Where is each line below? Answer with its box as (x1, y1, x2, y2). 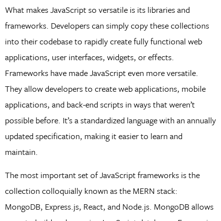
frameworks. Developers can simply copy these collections (4, 19, 209, 32)
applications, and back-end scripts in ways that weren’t (4, 98, 195, 111)
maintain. (4, 146, 38, 158)
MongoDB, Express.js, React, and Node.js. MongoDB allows (4, 200, 214, 213)
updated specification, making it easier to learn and (4, 130, 183, 143)
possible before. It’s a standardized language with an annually (4, 114, 216, 127)
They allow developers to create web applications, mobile (4, 82, 206, 95)
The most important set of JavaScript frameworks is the (4, 168, 200, 181)
